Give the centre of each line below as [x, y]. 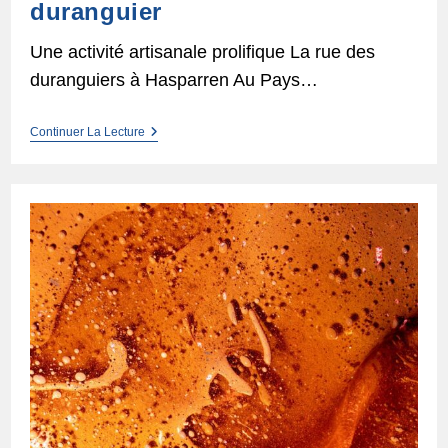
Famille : [170, 179]
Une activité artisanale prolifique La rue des [202, 51]
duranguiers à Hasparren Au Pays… [173, 79]
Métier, [165, 147]
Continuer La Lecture [87, 131]
